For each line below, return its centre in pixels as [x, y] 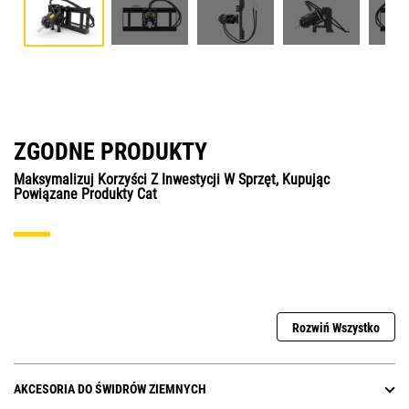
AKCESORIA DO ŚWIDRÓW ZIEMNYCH [110, 389]
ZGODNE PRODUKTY [110, 152]
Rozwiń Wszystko [336, 328]
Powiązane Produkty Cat [85, 194]
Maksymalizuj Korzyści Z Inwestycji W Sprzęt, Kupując [172, 180]
